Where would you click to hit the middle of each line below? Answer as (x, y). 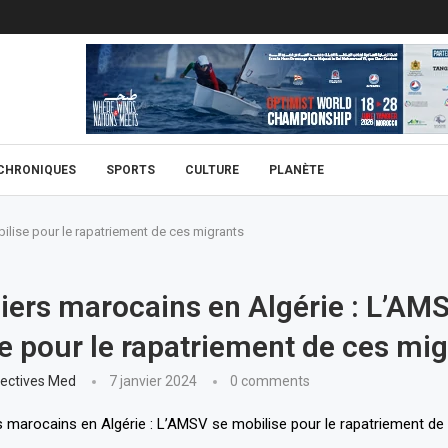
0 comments (269, 381)
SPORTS (130, 170)
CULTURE (212, 170)
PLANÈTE (296, 170)
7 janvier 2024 (152, 381)
